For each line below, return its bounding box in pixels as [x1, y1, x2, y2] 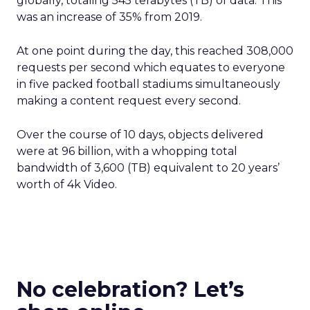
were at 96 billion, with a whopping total [17, 145, 237, 158]
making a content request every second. [17, 94, 241, 107]
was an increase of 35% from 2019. [17, 10, 202, 24]
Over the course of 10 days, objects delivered [17, 128, 264, 141]
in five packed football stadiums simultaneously [17, 77, 280, 91]
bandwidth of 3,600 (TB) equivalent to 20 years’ [17, 161, 280, 174]
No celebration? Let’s [17, 277, 244, 302]
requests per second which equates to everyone [17, 61, 285, 74]
